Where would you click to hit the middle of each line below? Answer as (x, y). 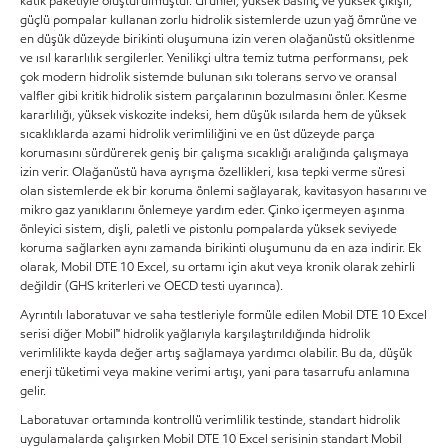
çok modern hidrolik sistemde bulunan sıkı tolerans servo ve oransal (208, 76)
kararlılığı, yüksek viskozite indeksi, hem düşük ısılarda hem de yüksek (213, 114)
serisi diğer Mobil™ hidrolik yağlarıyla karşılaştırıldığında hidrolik (195, 333)
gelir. (33, 390)
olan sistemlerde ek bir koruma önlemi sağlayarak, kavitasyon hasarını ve (223, 190)
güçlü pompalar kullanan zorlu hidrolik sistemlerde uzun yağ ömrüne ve (218, 19)
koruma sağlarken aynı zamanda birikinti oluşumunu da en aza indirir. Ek (220, 247)
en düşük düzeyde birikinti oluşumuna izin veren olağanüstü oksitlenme (217, 38)
